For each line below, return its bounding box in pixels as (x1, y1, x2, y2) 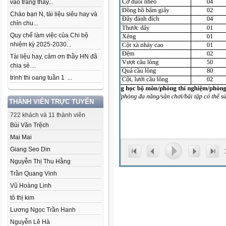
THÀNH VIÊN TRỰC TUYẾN (9, 98, 94, 105)
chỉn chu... (10, 20, 38, 27)
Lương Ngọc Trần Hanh (10, 206, 76, 213)
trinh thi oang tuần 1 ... (10, 74, 72, 81)
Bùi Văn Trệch (10, 122, 49, 129)
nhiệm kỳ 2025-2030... (10, 41, 71, 48)
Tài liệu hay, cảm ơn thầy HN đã (10, 53, 97, 60)
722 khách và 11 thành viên (10, 111, 85, 119)
